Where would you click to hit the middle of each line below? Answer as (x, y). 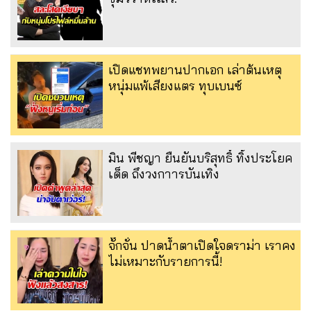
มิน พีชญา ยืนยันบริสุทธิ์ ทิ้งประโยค (200, 158)
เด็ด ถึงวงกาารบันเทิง (164, 174)
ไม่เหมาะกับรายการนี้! (166, 261)
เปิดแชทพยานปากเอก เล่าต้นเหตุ (195, 70)
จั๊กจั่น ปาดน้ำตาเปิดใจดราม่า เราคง (202, 245)
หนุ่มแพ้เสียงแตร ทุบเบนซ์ (175, 86)
